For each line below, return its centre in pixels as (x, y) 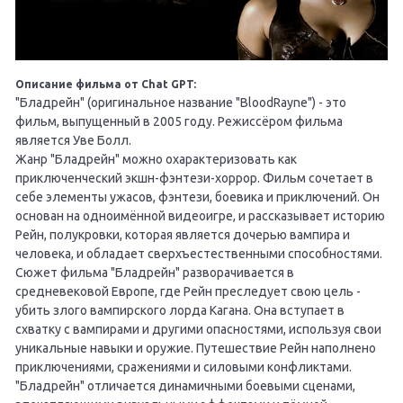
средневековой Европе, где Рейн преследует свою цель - (188, 292)
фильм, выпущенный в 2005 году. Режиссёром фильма (179, 122)
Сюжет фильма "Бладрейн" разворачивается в (155, 273)
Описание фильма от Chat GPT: (106, 85)
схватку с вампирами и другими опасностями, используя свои (198, 330)
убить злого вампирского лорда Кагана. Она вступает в (180, 311)
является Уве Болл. (73, 141)
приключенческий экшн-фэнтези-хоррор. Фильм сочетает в (194, 179)
